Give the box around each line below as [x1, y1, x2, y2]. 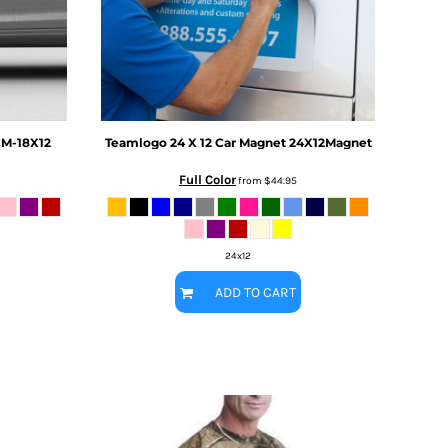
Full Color [179, 171, 236, 187]
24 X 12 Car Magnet [169, 134, 289, 150]
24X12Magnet [288, 134, 372, 150]
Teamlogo [104, 134, 167, 150]
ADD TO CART [215, 284, 296, 302]
